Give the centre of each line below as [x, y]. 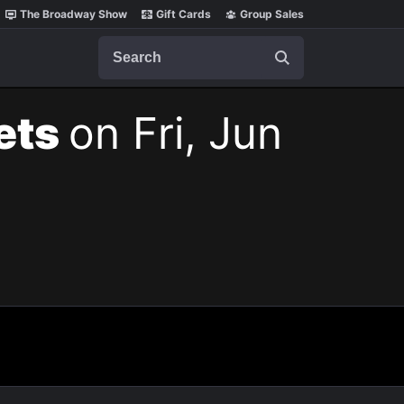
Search [121, 44]
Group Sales [272, 14]
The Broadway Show [73, 14]
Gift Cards [184, 14]
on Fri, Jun [175, 133]
